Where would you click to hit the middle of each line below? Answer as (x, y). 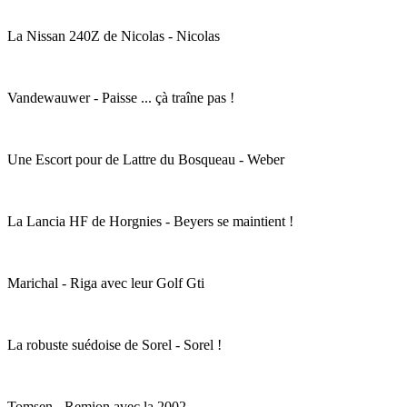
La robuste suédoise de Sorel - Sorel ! (114, 345)
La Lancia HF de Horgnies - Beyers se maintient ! (150, 222)
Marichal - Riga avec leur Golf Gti (106, 283)
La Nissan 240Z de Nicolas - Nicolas (114, 36)
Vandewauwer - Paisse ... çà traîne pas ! (121, 98)
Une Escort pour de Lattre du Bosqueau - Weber (146, 160)
